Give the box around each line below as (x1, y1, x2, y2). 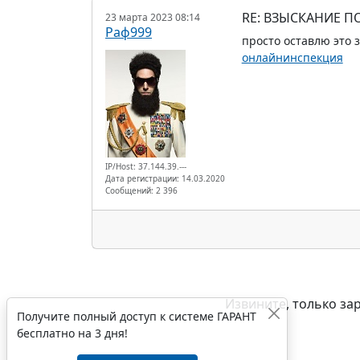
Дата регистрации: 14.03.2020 (105, 172, 225, 184)
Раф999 (105, 22, 152, 41)
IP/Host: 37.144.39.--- (105, 160, 186, 172)
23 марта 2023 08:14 (105, 10, 200, 24)
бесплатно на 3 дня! (17, 325, 128, 341)
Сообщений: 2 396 (105, 184, 178, 196)
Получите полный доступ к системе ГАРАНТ (17, 309, 256, 324)
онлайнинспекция (241, 49, 343, 65)
